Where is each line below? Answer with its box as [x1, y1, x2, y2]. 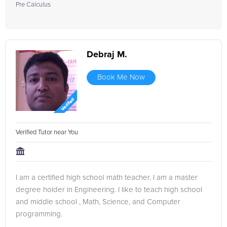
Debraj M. [87, 50, 127, 59]
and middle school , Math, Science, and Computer [16, 198, 180, 206]
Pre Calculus [16, 2, 51, 8]
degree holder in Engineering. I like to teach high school [16, 186, 202, 194]
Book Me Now [97, 73, 145, 81]
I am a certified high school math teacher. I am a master [16, 174, 198, 181]
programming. [16, 210, 62, 218]
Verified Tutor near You [16, 129, 80, 136]
